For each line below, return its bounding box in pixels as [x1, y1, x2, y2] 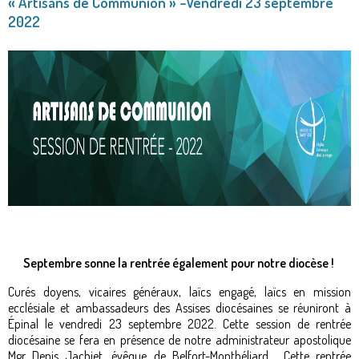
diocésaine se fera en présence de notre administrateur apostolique [8, 331, 351, 348]
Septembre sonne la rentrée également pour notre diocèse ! [22, 254, 337, 271]
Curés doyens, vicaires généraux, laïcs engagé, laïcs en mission [8, 283, 351, 300]
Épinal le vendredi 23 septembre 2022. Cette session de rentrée [8, 315, 351, 332]
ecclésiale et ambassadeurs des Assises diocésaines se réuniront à [8, 299, 351, 316]
